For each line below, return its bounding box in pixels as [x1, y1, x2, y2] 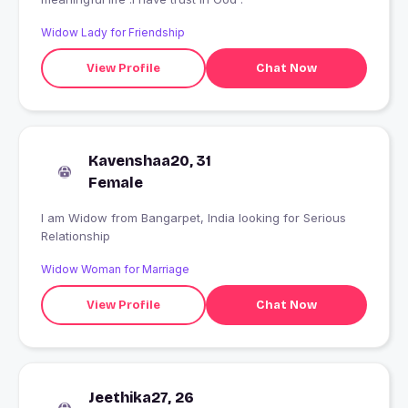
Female [88, 174, 143, 192]
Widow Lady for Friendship [41, 25, 185, 40]
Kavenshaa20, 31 [88, 152, 211, 170]
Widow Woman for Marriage [41, 262, 189, 277]
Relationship [41, 229, 110, 244]
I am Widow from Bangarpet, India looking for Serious [41, 210, 111, 226]
